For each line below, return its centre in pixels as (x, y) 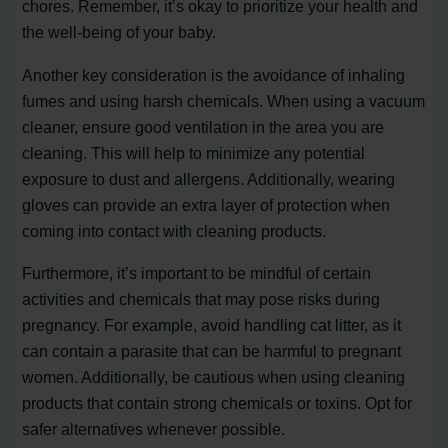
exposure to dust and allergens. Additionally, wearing (209, 178)
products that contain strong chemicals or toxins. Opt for (217, 403)
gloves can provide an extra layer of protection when (206, 204)
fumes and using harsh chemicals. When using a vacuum (224, 100)
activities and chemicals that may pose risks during (201, 299)
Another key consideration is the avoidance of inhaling (214, 74)
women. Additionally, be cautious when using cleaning (214, 377)
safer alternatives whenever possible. (154, 429)
